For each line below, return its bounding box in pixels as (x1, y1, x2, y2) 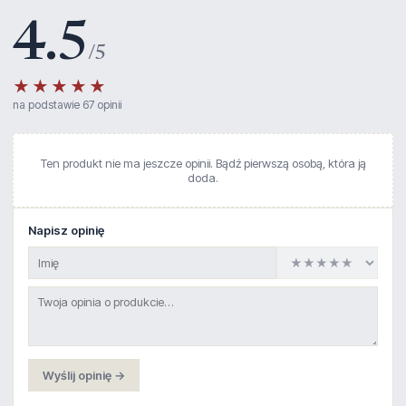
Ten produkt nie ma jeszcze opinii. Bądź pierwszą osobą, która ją (40, 155, 366, 170)
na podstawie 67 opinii (13, 97, 121, 111)
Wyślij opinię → (43, 367, 125, 382)
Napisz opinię (28, 222, 104, 237)
